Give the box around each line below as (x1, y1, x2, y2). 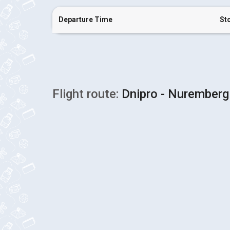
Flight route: (52, 87, 119, 101)
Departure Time (59, 15, 112, 24)
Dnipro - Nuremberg (119, 87, 229, 101)
